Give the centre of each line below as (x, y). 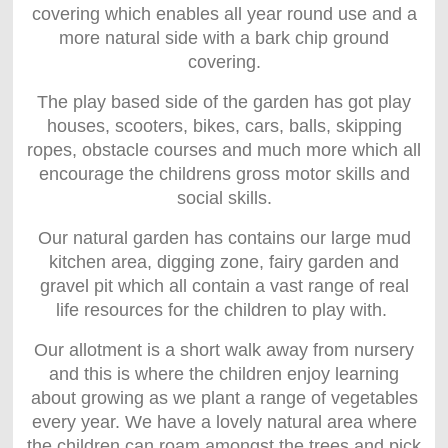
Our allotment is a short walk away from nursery (224, 350)
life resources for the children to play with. (224, 310)
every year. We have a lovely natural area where (224, 422)
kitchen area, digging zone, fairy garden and (224, 262)
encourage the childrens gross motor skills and (224, 174)
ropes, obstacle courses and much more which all (224, 150)
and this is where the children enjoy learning (224, 374)
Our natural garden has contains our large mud (224, 238)
